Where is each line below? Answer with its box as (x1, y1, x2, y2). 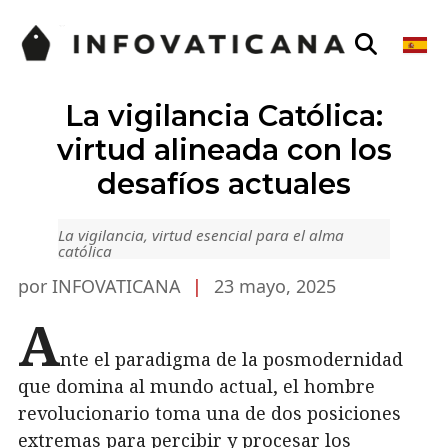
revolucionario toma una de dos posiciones (18, 400, 401, 425)
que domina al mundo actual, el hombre (18, 373, 375, 398)
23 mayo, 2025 (213, 273, 336, 298)
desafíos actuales (97, 166, 351, 201)
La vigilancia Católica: (65, 98, 383, 133)
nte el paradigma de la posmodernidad (60, 346, 403, 371)
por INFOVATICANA (18, 273, 186, 298)
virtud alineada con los (56, 132, 392, 167)
